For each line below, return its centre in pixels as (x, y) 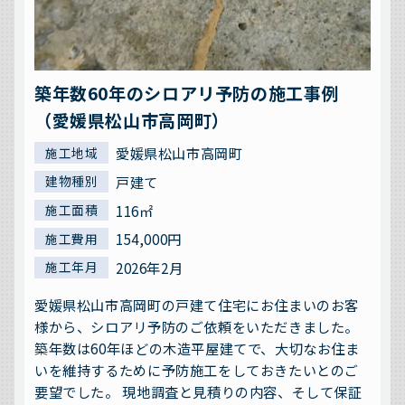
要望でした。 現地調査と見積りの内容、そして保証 (198, 392)
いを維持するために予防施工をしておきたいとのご (197, 370)
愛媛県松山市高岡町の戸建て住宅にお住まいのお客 (197, 305)
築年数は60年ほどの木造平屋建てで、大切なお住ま (197, 348)
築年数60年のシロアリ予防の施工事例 (187, 92)
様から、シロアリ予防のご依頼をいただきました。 (197, 327)
